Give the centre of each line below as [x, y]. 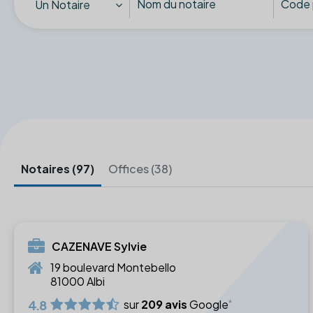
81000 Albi [78, 281]
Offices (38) [140, 168]
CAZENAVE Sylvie [99, 246]
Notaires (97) [58, 168]
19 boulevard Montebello [113, 267]
